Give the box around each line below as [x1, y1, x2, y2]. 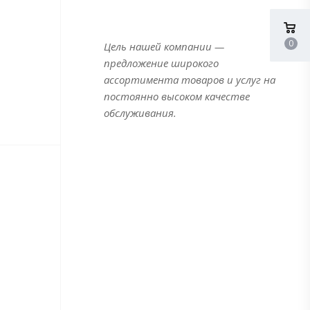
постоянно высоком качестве [104, 89, 250, 104]
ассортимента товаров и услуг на [104, 73, 275, 87]
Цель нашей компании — [104, 39, 224, 54]
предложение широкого [104, 56, 219, 71]
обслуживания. [104, 106, 176, 120]
